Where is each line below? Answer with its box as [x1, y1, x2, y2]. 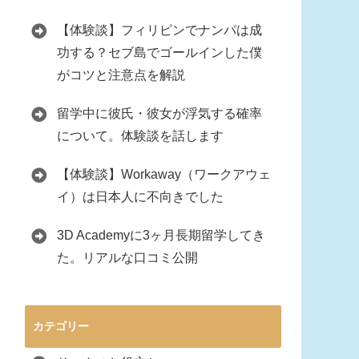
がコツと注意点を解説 [57, 68, 185, 82]
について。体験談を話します [57, 129, 224, 143]
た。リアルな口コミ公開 [57, 251, 198, 264]
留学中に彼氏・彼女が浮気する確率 [57, 107, 262, 120]
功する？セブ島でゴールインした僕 [57, 46, 262, 59]
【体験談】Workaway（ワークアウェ [57, 167, 271, 181]
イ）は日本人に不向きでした [57, 190, 224, 204]
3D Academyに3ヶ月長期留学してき [57, 228, 265, 242]
